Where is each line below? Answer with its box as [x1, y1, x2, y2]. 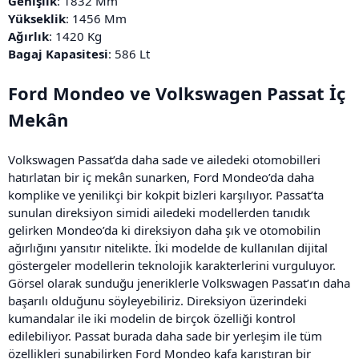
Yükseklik [8, 10, 66, 26]
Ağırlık [8, 27, 49, 44]
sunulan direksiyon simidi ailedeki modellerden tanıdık [8, 204, 310, 220]
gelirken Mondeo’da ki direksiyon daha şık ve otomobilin [8, 221, 321, 238]
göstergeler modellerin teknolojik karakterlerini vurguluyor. [8, 256, 336, 273]
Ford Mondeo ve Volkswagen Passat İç [8, 80, 345, 105]
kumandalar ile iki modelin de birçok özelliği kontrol [8, 309, 296, 326]
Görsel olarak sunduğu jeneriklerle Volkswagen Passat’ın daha [8, 274, 350, 291]
